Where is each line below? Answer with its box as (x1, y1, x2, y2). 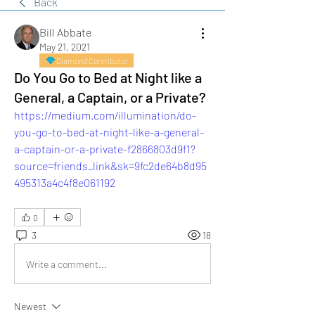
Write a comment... (26, 257, 107, 270)
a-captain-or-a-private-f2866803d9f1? (14, 142, 195, 155)
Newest (14, 300, 46, 312)
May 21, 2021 (39, 41, 90, 53)
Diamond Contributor (56, 56, 128, 65)
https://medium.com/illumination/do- (14, 108, 196, 122)
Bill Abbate (39, 25, 91, 39)
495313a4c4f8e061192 (14, 176, 115, 189)
